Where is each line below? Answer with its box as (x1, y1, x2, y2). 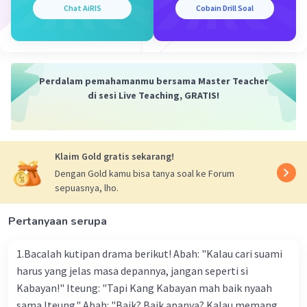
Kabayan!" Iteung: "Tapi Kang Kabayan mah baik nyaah (16, 281, 66, 295)
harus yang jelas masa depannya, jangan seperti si (16, 264, 248, 278)
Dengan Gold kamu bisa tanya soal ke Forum (55, 167, 234, 180)
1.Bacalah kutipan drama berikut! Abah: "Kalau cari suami (16, 247, 173, 261)
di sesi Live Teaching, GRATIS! (88, 89, 219, 102)
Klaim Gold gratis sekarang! (55, 150, 174, 163)
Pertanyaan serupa (8, 214, 107, 230)
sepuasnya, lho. (55, 182, 119, 195)
